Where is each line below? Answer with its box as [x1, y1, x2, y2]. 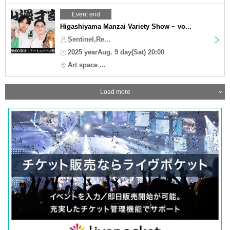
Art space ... [68, 61, 106, 69]
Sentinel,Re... [68, 35, 110, 43]
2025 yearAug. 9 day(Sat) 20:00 [68, 48, 164, 56]
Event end [71, 10, 100, 18]
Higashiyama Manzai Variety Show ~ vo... [60, 22, 191, 30]
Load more [100, 88, 130, 95]
